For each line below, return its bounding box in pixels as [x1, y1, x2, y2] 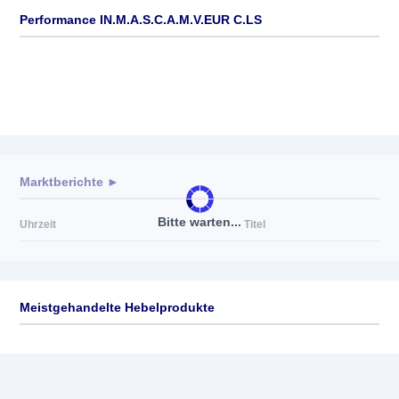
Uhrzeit [20, 218, 56, 231]
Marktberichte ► [20, 175, 119, 189]
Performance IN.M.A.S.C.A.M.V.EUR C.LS [20, 12, 262, 27]
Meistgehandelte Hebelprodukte [20, 300, 215, 314]
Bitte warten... [158, 214, 241, 229]
